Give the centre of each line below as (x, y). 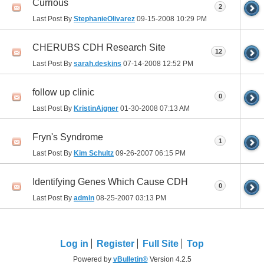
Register (115, 243)
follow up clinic (63, 92)
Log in (74, 243)
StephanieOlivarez (104, 19)
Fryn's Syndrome (68, 137)
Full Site (161, 243)
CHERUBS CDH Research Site (99, 47)
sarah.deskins (98, 63)
